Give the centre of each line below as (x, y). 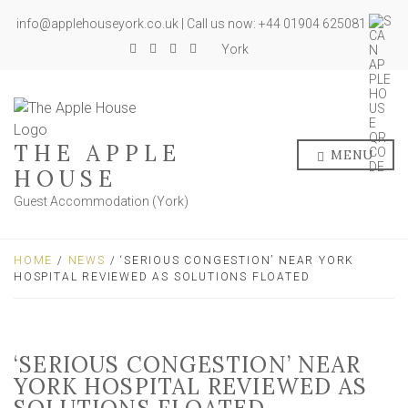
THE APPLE (97, 153)
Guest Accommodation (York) (101, 201)
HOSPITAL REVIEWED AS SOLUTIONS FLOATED (162, 277)
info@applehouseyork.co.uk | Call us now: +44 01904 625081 (193, 24)
